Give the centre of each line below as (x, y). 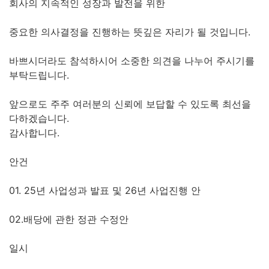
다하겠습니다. (39, 118)
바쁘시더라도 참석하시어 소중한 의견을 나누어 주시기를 (132, 60)
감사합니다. (34, 132)
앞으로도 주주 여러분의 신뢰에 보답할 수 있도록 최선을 (130, 104)
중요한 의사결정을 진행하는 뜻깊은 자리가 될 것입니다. (130, 32)
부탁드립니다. (39, 75)
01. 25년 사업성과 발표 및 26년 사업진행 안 (105, 190)
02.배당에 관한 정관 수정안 (69, 219)
